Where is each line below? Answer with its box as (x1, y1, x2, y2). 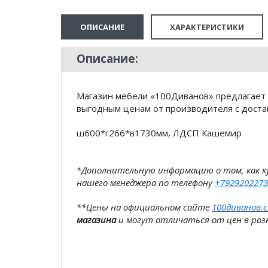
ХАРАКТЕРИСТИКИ (170, 22, 244, 32)
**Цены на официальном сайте (77, 201, 212, 213)
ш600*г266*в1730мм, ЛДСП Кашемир (77, 127, 242, 139)
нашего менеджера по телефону (77, 176, 215, 188)
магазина (77, 214, 116, 226)
